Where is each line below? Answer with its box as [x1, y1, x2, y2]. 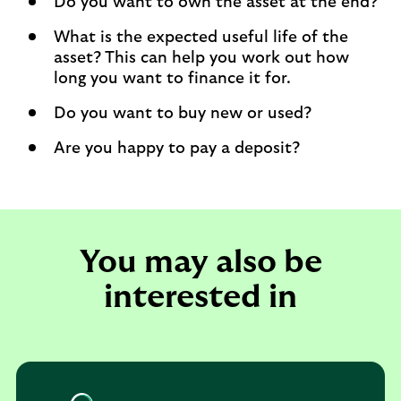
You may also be [79, 246, 322, 278]
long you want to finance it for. [54, 71, 291, 87]
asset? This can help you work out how [54, 50, 349, 66]
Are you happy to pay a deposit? [54, 141, 300, 157]
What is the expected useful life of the [54, 30, 348, 46]
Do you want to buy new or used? [54, 106, 311, 122]
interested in [104, 281, 297, 313]
